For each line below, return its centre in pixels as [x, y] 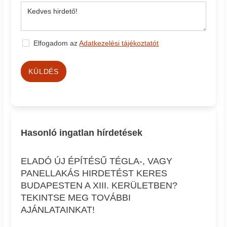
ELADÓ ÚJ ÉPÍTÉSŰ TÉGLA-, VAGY [97, 161]
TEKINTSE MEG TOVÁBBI [76, 197]
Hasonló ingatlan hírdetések [82, 133]
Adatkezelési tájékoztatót [119, 43]
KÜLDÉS [44, 71]
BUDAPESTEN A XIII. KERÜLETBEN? [99, 185]
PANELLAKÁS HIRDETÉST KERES [94, 173]
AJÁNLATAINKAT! [58, 210]
